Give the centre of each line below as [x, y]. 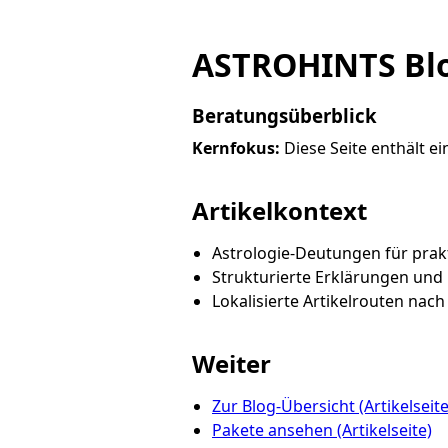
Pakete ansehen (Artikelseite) [322, 429]
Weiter [231, 363]
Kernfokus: [236, 147]
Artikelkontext [279, 210]
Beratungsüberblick [284, 115]
